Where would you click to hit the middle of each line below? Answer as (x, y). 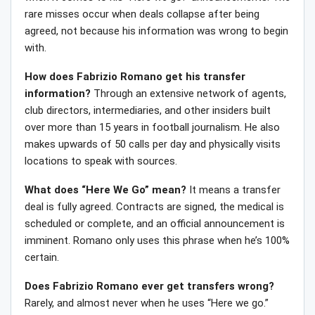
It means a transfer (233, 190)
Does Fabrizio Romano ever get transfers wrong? (149, 287)
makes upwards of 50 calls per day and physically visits (153, 144)
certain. (42, 258)
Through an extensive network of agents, (188, 94)
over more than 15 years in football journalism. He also (152, 128)
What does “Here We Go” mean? (105, 190)
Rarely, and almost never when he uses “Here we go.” (147, 303)
